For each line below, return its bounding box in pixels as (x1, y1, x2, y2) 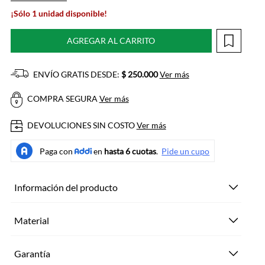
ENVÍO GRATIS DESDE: (31, 69, 121, 79)
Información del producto (14, 182, 118, 193)
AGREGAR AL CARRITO (67, 35, 156, 46)
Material (14, 215, 49, 227)
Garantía (14, 248, 50, 260)
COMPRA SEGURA (25, 93, 99, 104)
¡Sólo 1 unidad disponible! (10, 8, 107, 18)
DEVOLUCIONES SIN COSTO (25, 119, 137, 130)
